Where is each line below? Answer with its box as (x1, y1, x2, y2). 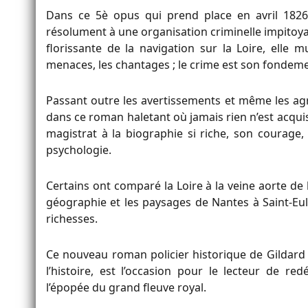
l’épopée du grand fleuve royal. (46, 280, 206, 296)
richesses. (46, 211, 98, 227)
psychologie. (46, 142, 111, 158)
